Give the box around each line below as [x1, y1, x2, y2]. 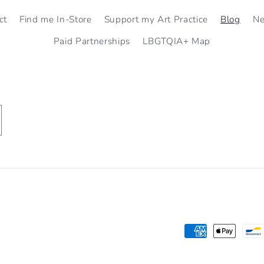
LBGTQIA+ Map [143, 35, 211, 48]
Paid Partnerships [53, 35, 131, 48]
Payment [184, 225, 227, 239]
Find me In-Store [19, 13, 92, 26]
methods [184, 242, 227, 257]
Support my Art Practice [104, 13, 208, 26]
